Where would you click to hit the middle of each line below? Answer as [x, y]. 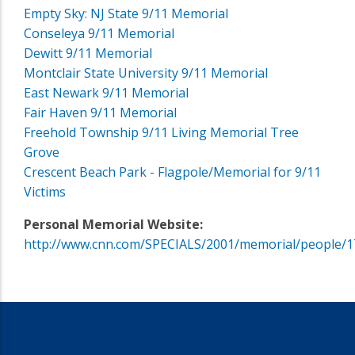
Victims [45, 191]
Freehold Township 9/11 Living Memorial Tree [161, 132]
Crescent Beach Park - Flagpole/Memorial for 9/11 [172, 172]
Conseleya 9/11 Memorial [99, 33]
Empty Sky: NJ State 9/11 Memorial [126, 13]
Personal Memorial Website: [113, 224]
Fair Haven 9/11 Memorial [100, 112]
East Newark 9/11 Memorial [106, 92]
